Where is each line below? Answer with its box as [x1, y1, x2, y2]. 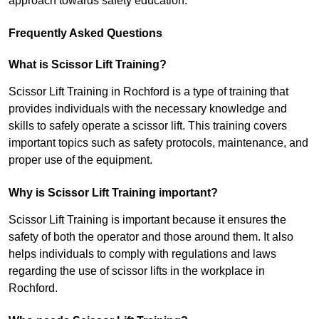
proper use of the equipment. [9, 154, 152, 167]
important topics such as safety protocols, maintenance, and [9, 137, 308, 150]
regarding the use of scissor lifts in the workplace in [9, 265, 265, 278]
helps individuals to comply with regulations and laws [9, 248, 276, 261]
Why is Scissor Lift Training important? [9, 187, 218, 199]
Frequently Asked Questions [9, 27, 162, 40]
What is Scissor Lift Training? [9, 58, 167, 71]
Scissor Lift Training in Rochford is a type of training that [9, 85, 288, 98]
